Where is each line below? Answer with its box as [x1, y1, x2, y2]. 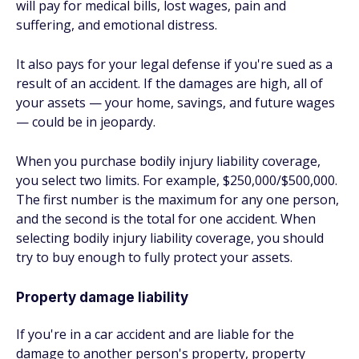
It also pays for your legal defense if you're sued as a [16, 55, 333, 73]
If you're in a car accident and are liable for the [16, 325, 294, 343]
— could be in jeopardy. [16, 113, 155, 131]
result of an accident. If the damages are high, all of [16, 75, 323, 92]
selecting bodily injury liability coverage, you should [16, 229, 324, 247]
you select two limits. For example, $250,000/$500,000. [16, 171, 337, 189]
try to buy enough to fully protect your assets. [16, 248, 292, 266]
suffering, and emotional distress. [16, 16, 217, 34]
